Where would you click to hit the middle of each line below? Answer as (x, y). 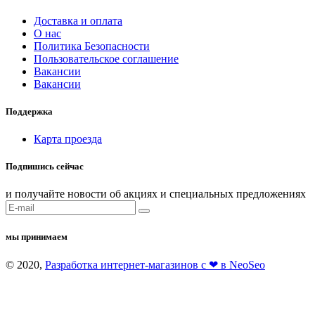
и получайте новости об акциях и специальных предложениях (156, 194)
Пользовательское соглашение (106, 58)
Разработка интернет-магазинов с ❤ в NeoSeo (155, 264)
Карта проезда (68, 139)
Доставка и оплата (78, 20)
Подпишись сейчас (45, 167)
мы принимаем (37, 236)
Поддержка (29, 111)
